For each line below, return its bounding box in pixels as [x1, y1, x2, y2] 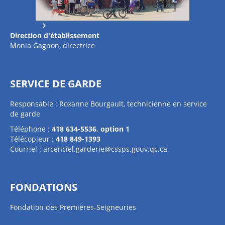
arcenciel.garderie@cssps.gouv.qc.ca [43, 144, 167, 154]
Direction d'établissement [10, 31, 99, 40]
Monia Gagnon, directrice [10, 41, 95, 50]
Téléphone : [10, 124, 52, 134]
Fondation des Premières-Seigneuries [10, 202, 136, 212]
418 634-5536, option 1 [52, 124, 130, 134]
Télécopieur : [10, 134, 56, 144]
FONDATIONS [10, 180, 77, 194]
